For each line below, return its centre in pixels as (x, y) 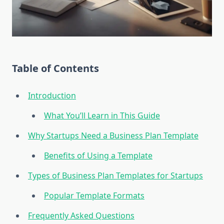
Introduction (52, 96)
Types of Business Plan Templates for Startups (115, 176)
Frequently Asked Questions (81, 216)
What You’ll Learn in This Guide (102, 116)
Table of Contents (55, 68)
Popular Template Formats (94, 196)
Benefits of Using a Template (98, 156)
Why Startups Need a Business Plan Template (113, 136)
